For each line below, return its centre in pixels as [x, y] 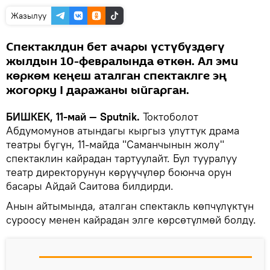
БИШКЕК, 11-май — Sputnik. [73, 116]
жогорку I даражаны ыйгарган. [98, 90]
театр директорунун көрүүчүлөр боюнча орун [119, 172]
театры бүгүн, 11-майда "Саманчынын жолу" [115, 144]
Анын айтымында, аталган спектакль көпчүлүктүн [130, 206]
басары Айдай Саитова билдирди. [91, 186]
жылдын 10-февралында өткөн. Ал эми [122, 61]
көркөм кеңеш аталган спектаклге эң [116, 76]
